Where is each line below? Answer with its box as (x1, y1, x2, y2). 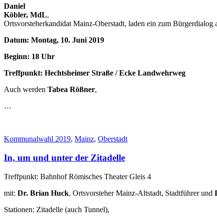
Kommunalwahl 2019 (4, 135, 71, 143)
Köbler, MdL (4, 11, 47, 19)
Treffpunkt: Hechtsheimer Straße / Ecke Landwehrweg (4, 69, 186, 77)
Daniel (4, 2, 25, 11)
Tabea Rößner (47, 85, 95, 94)
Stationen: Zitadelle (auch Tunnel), (4, 205, 109, 214)
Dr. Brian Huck (17, 188, 69, 197)
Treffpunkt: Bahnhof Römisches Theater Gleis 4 (4, 172, 151, 181)
